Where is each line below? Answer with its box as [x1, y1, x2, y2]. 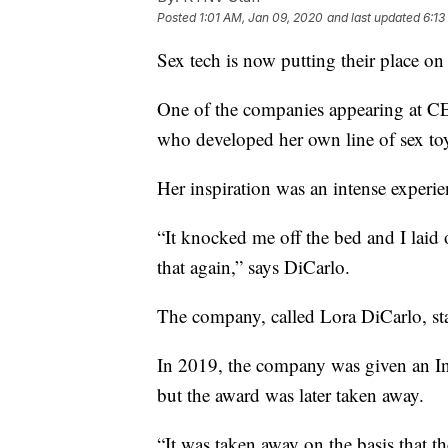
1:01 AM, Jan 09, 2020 [199, 10, 323, 26]
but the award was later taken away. [157, 382, 424, 408]
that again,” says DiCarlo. [157, 254, 350, 280]
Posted [157, 10, 199, 26]
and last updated [327, 10, 420, 26]
